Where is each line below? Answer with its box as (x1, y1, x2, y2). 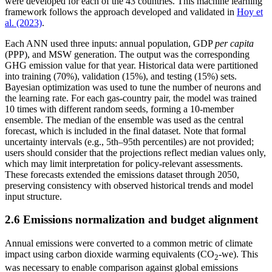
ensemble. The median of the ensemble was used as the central (5, 114, 243, 125)
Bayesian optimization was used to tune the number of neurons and (5, 81, 261, 92)
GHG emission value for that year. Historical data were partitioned (5, 59, 258, 70)
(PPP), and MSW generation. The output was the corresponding (5, 49, 250, 59)
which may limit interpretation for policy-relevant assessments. (5, 158, 243, 169)
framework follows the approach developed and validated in (5, 6, 237, 17)
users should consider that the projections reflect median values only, (5, 147, 266, 158)
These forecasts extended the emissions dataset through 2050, (5, 169, 239, 180)
